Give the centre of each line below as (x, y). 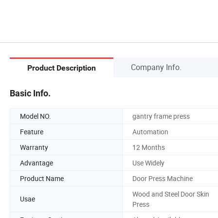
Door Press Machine (163, 178)
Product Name (42, 178)
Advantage (36, 163)
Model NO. (36, 116)
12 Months (149, 147)
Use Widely (148, 163)
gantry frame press (161, 116)
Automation (150, 131)
